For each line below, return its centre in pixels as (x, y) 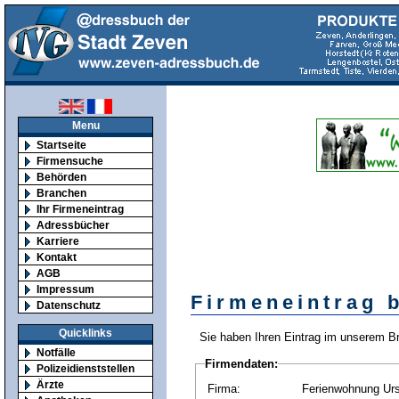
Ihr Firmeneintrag (80, 209)
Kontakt (57, 257)
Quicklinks (85, 332)
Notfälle (56, 352)
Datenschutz (69, 305)
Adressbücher (73, 225)
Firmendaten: (241, 364)
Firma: (224, 389)
